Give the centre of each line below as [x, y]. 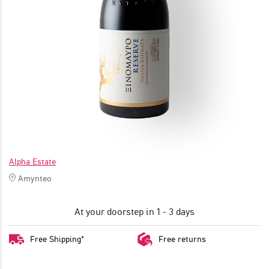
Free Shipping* [57, 239]
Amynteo [35, 178]
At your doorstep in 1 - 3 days [134, 211]
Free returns [182, 239]
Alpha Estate [32, 161]
